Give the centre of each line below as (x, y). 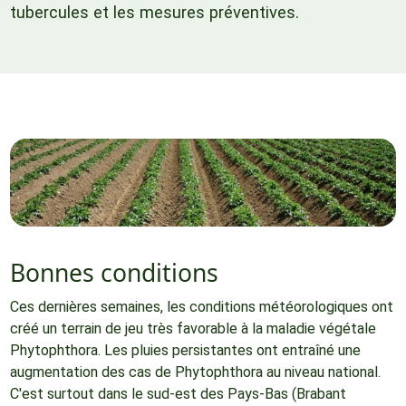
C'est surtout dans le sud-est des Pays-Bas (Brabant (178, 393)
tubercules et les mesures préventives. (154, 12)
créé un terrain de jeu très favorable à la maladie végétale (193, 328)
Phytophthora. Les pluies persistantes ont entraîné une (185, 350)
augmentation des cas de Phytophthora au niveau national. (195, 372)
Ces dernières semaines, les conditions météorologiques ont (201, 306)
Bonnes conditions (114, 272)
